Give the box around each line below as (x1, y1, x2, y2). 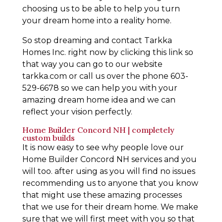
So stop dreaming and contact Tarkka (22, 35, 172, 45)
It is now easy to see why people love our (22, 142, 184, 152)
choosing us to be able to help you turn (22, 3, 180, 13)
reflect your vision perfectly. (22, 107, 132, 116)
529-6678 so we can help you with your (22, 83, 177, 93)
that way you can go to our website (22, 59, 163, 69)
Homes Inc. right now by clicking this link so (22, 47, 193, 57)
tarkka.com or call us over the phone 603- (22, 71, 188, 81)
